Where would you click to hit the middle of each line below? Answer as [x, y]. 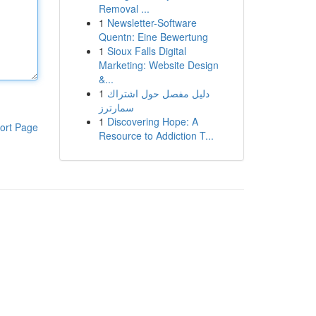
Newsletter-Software [152, 23]
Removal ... [124, 8]
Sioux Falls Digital [146, 51]
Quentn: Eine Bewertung [153, 37]
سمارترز [116, 107]
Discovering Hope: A [152, 121]
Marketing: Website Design [158, 65]
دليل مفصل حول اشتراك [158, 93]
